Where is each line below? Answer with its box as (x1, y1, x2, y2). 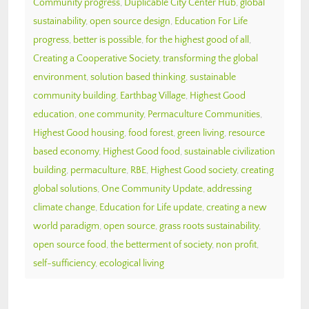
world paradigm (33, 220, 99, 232)
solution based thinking (90, 71, 186, 83)
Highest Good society (150, 164, 237, 176)
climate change (33, 201, 95, 213)
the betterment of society (110, 239, 212, 250)
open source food (33, 239, 106, 250)
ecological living (99, 257, 164, 269)
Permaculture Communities (148, 108, 260, 120)
